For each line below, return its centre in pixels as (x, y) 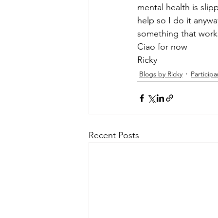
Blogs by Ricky (161, 74)
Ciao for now (163, 47)
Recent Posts (114, 135)
